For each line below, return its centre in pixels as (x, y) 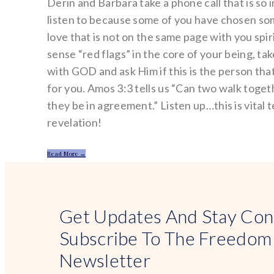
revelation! (75, 122)
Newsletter (105, 260)
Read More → (67, 153)
